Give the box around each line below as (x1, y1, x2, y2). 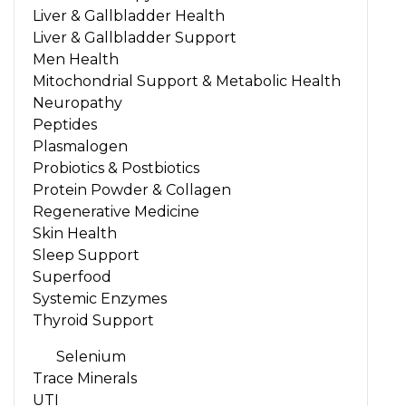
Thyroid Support (33, 312, 154, 330)
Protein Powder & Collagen (33, 181, 231, 199)
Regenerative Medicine (33, 203, 199, 221)
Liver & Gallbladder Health (33, 7, 225, 25)
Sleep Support (33, 246, 140, 265)
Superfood (33, 268, 111, 286)
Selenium (55, 348, 126, 366)
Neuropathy (33, 94, 122, 112)
